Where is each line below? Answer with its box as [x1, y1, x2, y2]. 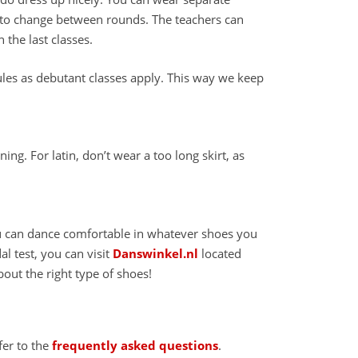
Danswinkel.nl [113, 245, 198, 261]
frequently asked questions [52, 336, 218, 353]
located [198, 245, 241, 261]
